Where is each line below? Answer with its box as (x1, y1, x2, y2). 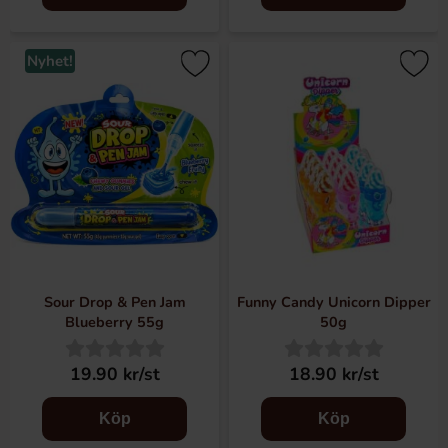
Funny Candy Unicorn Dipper (236, 292, 431, 312)
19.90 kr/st (69, 362, 160, 386)
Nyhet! (27, 51, 73, 71)
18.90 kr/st (288, 362, 379, 386)
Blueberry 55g (65, 312, 164, 332)
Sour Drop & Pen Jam (43, 292, 186, 312)
